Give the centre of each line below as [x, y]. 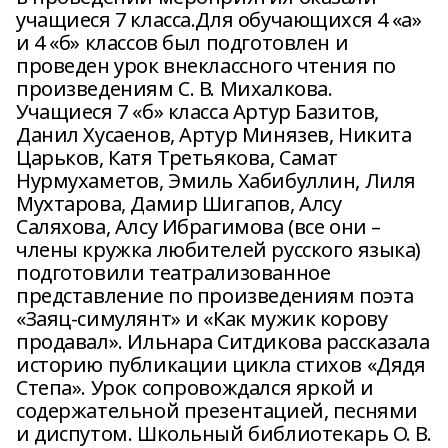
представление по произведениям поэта [215, 295]
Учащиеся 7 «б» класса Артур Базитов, [197, 111]
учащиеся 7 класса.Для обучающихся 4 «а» [219, 19]
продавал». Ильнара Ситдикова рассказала [223, 341]
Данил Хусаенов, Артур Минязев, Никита [214, 134]
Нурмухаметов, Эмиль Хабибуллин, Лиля [216, 180]
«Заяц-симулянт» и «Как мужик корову [202, 318]
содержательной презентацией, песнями [217, 410]
